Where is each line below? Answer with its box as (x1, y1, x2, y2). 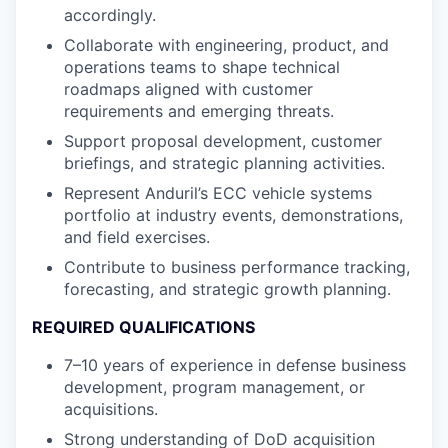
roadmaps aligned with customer (64, 79, 313, 99)
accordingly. (64, 5, 156, 25)
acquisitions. (64, 399, 158, 419)
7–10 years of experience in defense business (64, 355, 406, 375)
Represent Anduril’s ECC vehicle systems (64, 183, 372, 203)
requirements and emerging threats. (64, 101, 334, 121)
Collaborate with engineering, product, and (64, 35, 389, 55)
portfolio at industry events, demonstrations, (64, 205, 403, 225)
